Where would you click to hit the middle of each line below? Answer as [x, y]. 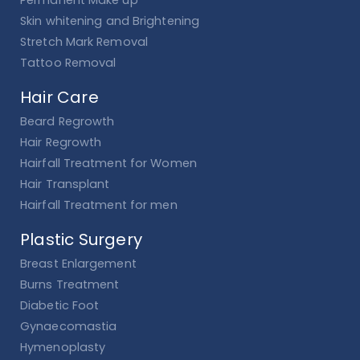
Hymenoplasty [63, 348]
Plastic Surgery [81, 240]
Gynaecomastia [69, 327]
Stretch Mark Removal [84, 42]
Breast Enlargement [78, 264]
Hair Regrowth [61, 143]
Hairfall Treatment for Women [108, 164]
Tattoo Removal [68, 63]
